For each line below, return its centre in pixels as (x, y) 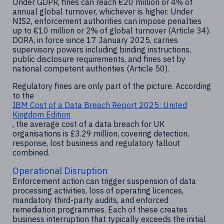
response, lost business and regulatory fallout (96, 143)
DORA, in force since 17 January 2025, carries (95, 40)
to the (23, 96)
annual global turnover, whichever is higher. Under (103, 12)
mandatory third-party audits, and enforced (90, 200)
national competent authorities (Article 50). (91, 69)
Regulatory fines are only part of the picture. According (112, 86)
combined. (31, 153)
